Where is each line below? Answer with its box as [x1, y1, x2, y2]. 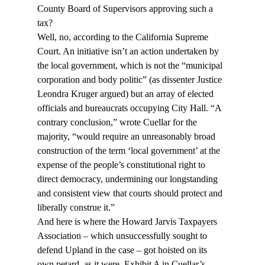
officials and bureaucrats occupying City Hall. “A [37, 103, 224, 114]
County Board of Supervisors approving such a [37, 4, 215, 14]
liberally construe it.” [37, 202, 115, 213]
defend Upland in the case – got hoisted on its [37, 245, 209, 256]
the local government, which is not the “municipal [37, 60, 225, 71]
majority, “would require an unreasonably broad [37, 131, 218, 142]
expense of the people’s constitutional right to [37, 160, 208, 170]
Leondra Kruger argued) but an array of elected [37, 89, 216, 99]
